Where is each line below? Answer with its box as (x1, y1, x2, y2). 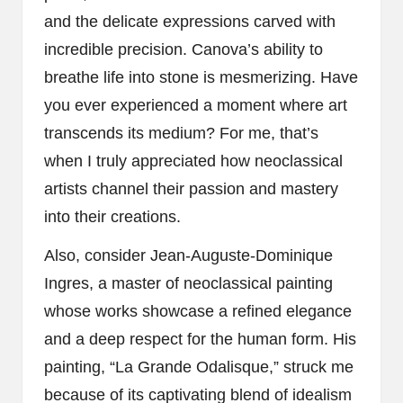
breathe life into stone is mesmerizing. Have (44, 67, 358, 86)
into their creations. (44, 207, 181, 226)
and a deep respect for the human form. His (44, 329, 356, 348)
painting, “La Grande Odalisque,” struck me (44, 357, 354, 376)
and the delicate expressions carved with (44, 12, 336, 31)
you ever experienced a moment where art (44, 95, 347, 114)
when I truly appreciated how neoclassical (44, 151, 343, 170)
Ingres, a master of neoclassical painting (44, 273, 333, 292)
